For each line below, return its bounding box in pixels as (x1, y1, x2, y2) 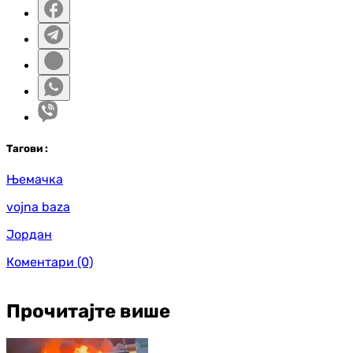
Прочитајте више (6, 300, 170, 323)
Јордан (6, 227, 52, 243)
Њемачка (6, 172, 63, 188)
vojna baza (6, 199, 70, 215)
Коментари (6, 255, 74, 270)
